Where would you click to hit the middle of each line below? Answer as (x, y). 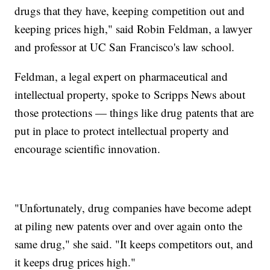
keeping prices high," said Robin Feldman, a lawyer (133, 29)
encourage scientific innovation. (88, 149)
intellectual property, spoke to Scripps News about (130, 95)
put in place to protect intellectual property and (122, 131)
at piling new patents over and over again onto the (129, 226)
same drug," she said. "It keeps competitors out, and (134, 244)
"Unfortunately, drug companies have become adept (133, 208)
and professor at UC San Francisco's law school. (125, 47)
